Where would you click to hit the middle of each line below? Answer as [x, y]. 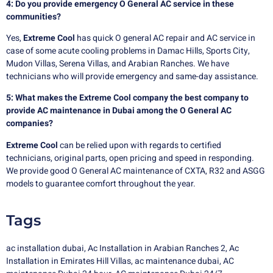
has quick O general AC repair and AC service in [165, 38]
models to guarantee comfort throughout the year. [101, 183]
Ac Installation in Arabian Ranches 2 [157, 249]
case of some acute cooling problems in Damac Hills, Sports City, [128, 51]
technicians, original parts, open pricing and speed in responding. [130, 158]
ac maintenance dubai [177, 261]
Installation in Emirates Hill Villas [69, 261]
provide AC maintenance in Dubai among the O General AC [119, 111]
